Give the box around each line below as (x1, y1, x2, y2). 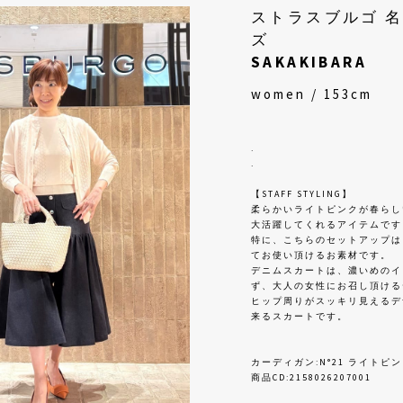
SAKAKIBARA (251, 52, 367, 73)
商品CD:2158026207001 (251, 372, 372, 384)
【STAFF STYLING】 (251, 188, 353, 201)
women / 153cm (251, 85, 372, 103)
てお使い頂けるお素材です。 (251, 249, 391, 262)
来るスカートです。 (251, 310, 348, 323)
